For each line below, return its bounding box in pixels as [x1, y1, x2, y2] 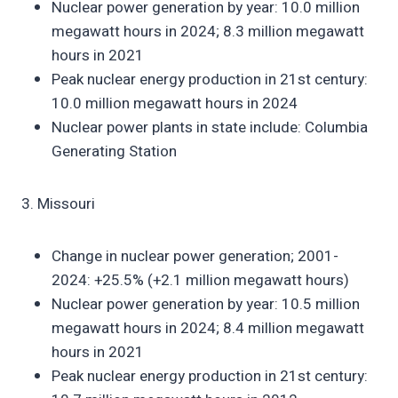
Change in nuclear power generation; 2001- [52, 244, 338, 267]
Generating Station [52, 139, 177, 163]
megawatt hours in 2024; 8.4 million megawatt [52, 316, 364, 339]
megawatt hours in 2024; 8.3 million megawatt [52, 20, 364, 43]
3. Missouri [21, 192, 95, 215]
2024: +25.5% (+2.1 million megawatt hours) [52, 268, 349, 291]
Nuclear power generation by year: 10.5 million [52, 292, 360, 315]
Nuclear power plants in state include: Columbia [52, 115, 368, 139]
